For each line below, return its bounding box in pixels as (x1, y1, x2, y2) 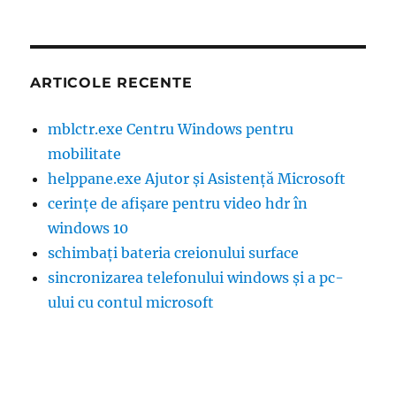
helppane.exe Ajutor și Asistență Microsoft (48, 170, 346, 188)
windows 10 (48, 219, 129, 238)
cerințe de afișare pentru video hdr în (48, 194, 308, 213)
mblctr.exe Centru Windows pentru (48, 120, 294, 139)
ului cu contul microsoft (48, 293, 215, 312)
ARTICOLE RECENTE (30, 74, 193, 92)
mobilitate (48, 145, 122, 164)
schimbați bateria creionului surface (48, 244, 300, 263)
